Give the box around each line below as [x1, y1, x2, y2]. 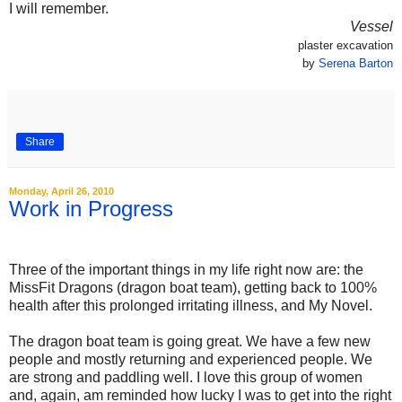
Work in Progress [9, 197, 173, 222]
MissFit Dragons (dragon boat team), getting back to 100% [9, 280, 377, 295]
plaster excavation [298, 39, 393, 53]
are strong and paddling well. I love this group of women [9, 370, 363, 385]
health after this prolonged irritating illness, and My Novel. [9, 298, 372, 313]
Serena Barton [319, 57, 393, 71]
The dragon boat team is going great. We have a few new [9, 334, 371, 349]
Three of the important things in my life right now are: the [9, 262, 363, 277]
